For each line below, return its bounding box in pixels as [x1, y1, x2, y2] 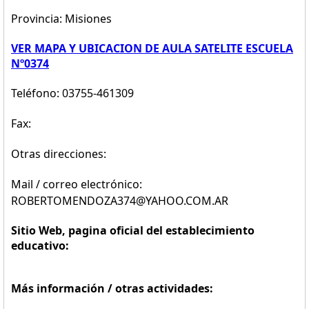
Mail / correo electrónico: [11, 177, 142, 192]
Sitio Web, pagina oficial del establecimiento [11, 223, 255, 238]
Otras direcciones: [11, 146, 106, 161]
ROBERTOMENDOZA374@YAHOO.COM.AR [11, 193, 228, 208]
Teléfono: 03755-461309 [11, 86, 134, 101]
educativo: [11, 238, 69, 253]
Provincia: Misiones [11, 11, 112, 26]
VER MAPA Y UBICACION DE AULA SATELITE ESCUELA [11, 41, 293, 56]
